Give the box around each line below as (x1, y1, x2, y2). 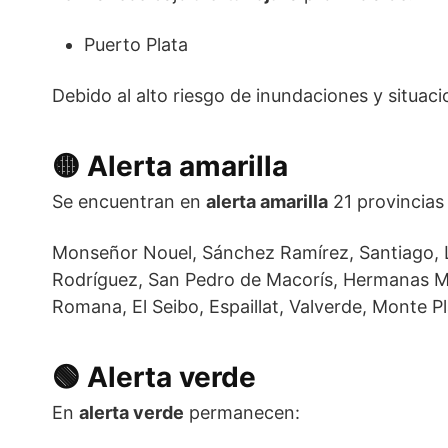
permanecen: (184, 402, 300, 424)
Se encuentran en (52, 191, 206, 213)
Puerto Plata (84, 34, 188, 56)
